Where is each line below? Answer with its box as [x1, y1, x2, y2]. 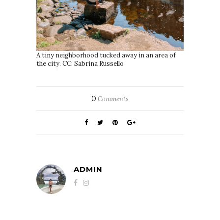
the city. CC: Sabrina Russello [36, 59, 124, 68]
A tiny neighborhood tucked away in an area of [36, 51, 176, 60]
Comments [96, 95, 129, 104]
